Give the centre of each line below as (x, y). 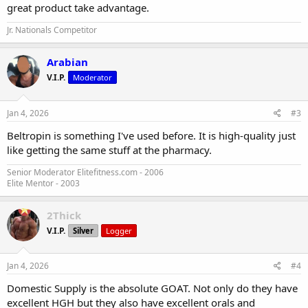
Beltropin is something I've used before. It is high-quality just (151, 135)
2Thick (64, 215)
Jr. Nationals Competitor (52, 30)
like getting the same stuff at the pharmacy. (109, 150)
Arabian (67, 62)
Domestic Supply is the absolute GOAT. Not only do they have (152, 288)
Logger (119, 230)
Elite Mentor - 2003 (43, 183)
